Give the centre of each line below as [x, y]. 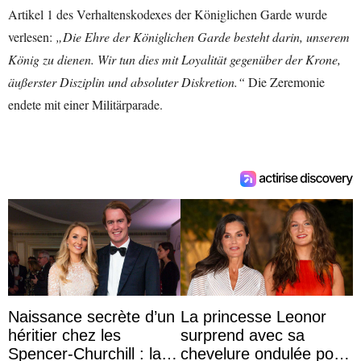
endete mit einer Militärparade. [85, 104]
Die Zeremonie [285, 81]
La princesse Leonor [253, 317]
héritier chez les [64, 336]
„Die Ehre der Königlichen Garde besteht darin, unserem [203, 36]
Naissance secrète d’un [91, 317]
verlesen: [32, 36]
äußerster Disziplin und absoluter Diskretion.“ [127, 81]
